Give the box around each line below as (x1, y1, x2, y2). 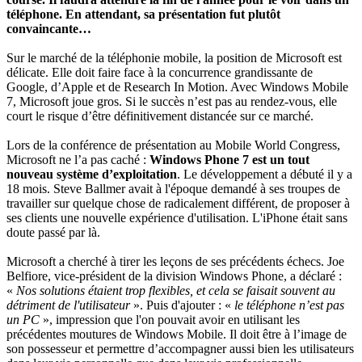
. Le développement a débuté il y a (177, 166, 352, 181)
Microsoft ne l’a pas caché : (6, 152, 149, 166)
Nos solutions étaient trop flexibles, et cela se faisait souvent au (16, 283, 335, 297)
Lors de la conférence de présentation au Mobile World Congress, (6, 137, 340, 152)
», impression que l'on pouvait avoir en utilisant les (40, 312, 300, 326)
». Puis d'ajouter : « (130, 297, 234, 312)
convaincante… (6, 21, 91, 36)
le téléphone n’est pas (234, 297, 344, 312)
